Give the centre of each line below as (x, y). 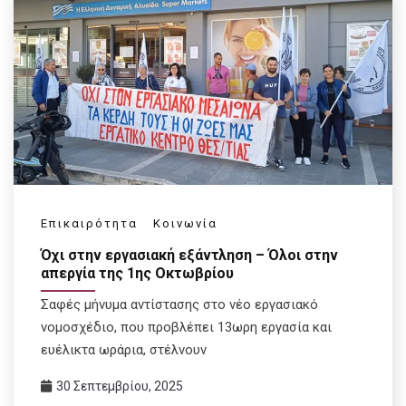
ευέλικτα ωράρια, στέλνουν (124, 350)
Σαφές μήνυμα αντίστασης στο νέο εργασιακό (179, 305)
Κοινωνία (185, 223)
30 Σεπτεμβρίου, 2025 (120, 387)
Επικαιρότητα (89, 223)
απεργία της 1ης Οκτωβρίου (137, 273)
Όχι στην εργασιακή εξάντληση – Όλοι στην (189, 255)
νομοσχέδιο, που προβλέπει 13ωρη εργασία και (186, 328)
